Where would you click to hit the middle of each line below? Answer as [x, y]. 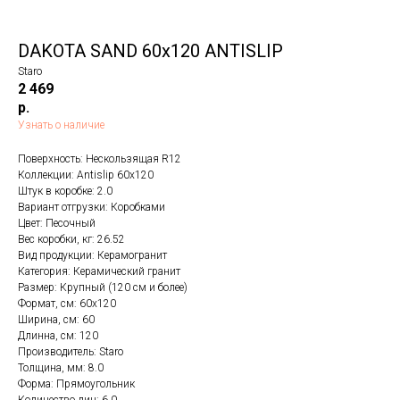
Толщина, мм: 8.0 [61, 368]
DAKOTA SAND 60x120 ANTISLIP [150, 51]
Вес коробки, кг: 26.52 [71, 239]
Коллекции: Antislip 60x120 [86, 175]
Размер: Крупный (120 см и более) [103, 287]
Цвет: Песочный [57, 223]
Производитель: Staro [71, 352]
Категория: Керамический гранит [99, 271]
